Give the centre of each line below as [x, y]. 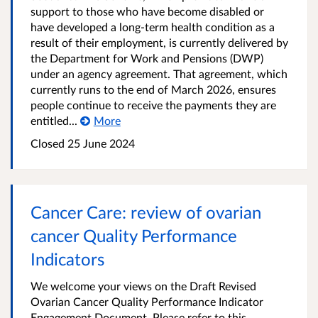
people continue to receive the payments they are [153, 105]
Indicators [67, 259]
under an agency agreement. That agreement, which [159, 73]
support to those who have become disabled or [147, 11]
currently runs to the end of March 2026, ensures [153, 89]
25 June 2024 [100, 143]
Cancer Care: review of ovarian [146, 212]
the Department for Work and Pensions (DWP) [147, 58]
